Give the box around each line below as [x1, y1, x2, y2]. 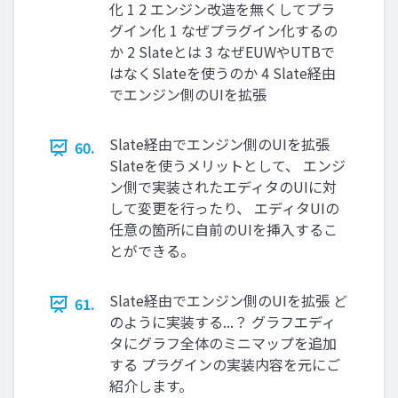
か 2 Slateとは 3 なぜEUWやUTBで [109, 41, 335, 63]
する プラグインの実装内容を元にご [109, 354, 340, 376]
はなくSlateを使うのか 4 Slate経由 [109, 62, 336, 84]
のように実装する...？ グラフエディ [109, 311, 336, 333]
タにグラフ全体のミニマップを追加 [109, 332, 337, 354]
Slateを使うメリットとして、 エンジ [109, 155, 346, 177]
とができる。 [109, 240, 195, 262]
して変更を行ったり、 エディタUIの [109, 197, 339, 219]
